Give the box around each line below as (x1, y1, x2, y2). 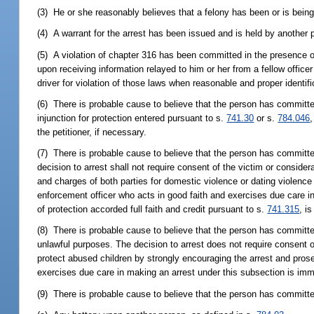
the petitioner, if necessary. (37, 126, 147, 137)
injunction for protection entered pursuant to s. (37, 112, 227, 123)
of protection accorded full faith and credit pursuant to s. (37, 204, 268, 215)
